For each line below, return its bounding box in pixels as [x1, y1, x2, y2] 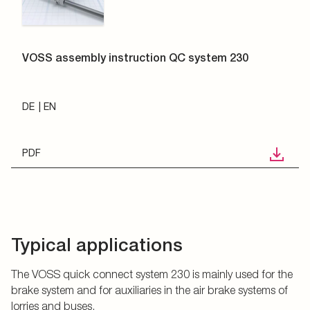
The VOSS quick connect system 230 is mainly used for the [11, 268, 293, 280]
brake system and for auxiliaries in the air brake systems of [11, 284, 288, 296]
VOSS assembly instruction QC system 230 [22, 51, 248, 64]
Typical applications [11, 234, 183, 255]
